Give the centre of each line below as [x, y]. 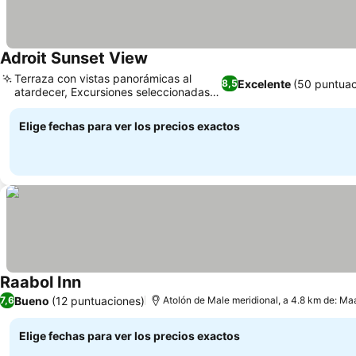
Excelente [265, 83]
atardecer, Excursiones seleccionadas [112, 92]
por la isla [39, 105]
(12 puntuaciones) [98, 300]
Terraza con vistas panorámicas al [103, 78]
